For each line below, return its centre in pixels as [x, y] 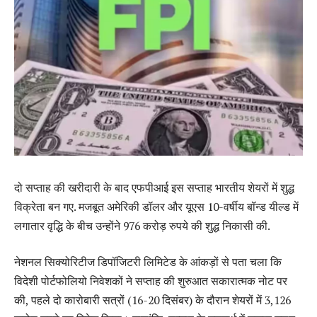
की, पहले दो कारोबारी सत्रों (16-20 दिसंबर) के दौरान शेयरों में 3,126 [152, 300]
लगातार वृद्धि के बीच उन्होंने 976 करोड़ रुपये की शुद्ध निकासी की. [142, 225]
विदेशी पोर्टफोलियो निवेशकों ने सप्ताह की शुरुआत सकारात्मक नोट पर [151, 281]
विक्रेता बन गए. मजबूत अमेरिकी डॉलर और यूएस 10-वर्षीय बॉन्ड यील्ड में [156, 206]
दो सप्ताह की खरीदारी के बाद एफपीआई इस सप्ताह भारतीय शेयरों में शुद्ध [154, 187]
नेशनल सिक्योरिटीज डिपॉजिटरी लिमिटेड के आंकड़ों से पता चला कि [148, 262]
